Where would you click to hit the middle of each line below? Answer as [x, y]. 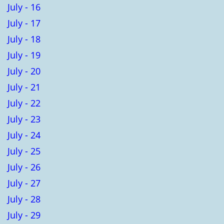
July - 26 [24, 167]
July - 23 [24, 119]
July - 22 [24, 103]
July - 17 [24, 23]
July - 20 [24, 71]
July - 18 [24, 39]
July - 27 [24, 183]
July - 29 [24, 215]
